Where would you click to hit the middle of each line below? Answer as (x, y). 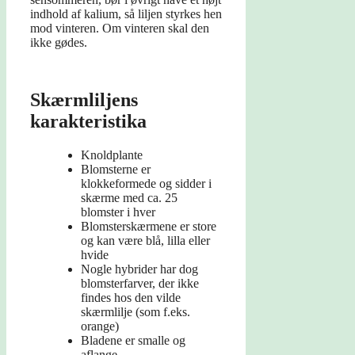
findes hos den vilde (131, 298)
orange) (100, 326)
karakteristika (88, 122)
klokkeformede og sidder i (146, 184)
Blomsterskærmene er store (149, 227)
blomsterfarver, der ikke (140, 284)
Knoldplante (112, 155)
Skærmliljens (84, 100)
